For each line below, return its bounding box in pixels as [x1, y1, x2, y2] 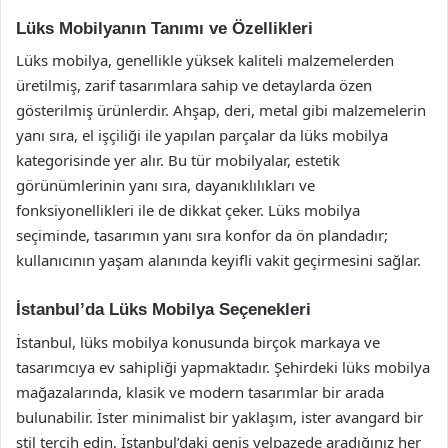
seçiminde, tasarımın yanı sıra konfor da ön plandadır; [16, 225, 388, 245]
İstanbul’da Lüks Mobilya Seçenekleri [16, 300, 311, 319]
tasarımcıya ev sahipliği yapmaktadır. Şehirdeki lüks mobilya [16, 356, 430, 377]
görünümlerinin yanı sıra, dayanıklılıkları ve [16, 175, 315, 195]
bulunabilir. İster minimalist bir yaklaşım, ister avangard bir [16, 406, 423, 427]
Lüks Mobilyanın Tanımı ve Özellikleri [16, 18, 313, 38]
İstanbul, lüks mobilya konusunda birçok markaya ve [16, 331, 380, 352]
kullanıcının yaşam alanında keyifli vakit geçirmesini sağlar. [16, 250, 421, 270]
